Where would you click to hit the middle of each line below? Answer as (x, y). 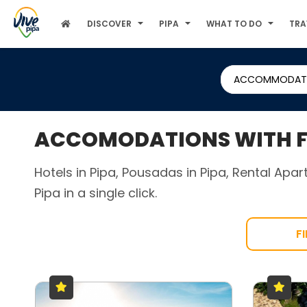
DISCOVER (110, 24)
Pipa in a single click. (95, 193)
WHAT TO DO (234, 24)
